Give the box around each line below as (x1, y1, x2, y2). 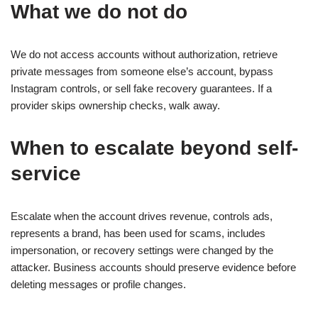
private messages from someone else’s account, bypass (11, 65, 273, 77)
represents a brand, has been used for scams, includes (11, 227, 265, 239)
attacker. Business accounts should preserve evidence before (11, 261, 296, 273)
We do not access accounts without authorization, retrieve (11, 48, 278, 60)
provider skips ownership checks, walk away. (11, 99, 220, 111)
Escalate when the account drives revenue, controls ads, (11, 210, 273, 222)
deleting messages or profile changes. (11, 278, 186, 290)
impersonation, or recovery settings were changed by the (11, 244, 273, 256)
